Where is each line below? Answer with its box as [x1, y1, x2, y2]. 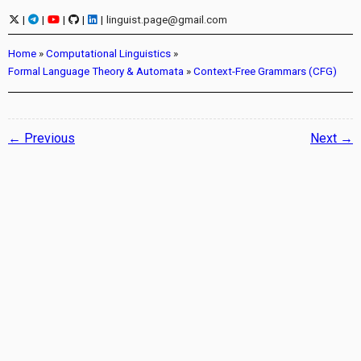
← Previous [8, 130, 75, 146]
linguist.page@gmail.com [106, 14, 227, 26]
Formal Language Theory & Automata [8, 65, 184, 78]
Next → [310, 130, 353, 146]
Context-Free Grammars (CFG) [193, 65, 337, 78]
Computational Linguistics [46, 48, 171, 60]
